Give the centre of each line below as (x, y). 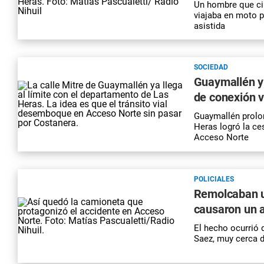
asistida (209, 26)
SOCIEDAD (211, 67)
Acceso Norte (221, 138)
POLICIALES (214, 179)
